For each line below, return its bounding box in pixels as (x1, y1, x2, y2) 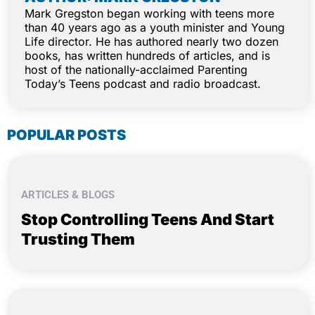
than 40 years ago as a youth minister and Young (25, 20, 285, 34)
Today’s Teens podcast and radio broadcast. (25, 77, 261, 91)
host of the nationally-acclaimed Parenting (25, 63, 247, 77)
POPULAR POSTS (7, 127, 126, 143)
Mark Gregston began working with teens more (25, 6, 274, 20)
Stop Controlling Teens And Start (21, 210, 274, 229)
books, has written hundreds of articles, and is (25, 49, 270, 63)
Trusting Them (21, 230, 135, 248)
